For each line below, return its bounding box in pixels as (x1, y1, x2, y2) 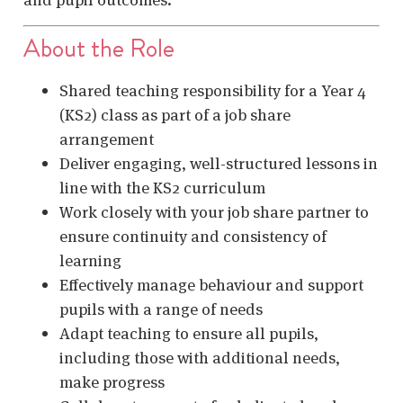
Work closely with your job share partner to (59, 201, 369, 222)
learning (59, 249, 121, 271)
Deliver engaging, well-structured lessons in (59, 152, 378, 174)
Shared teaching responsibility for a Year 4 (59, 79, 366, 101)
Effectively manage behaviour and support (59, 273, 363, 295)
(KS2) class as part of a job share (59, 103, 291, 125)
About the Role (23, 30, 175, 67)
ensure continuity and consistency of (59, 225, 327, 246)
